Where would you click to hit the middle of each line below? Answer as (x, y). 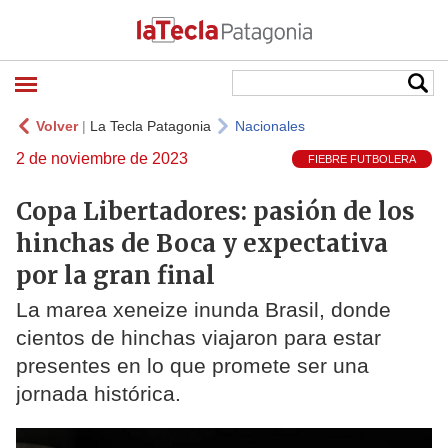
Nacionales (270, 126)
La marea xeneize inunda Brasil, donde (203, 310)
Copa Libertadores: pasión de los (215, 211)
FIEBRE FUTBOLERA (362, 159)
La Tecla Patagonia (150, 126)
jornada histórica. (98, 394)
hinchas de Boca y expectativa (202, 243)
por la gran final (115, 275)
